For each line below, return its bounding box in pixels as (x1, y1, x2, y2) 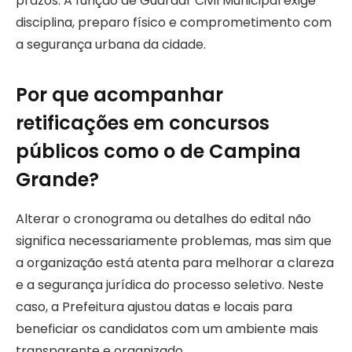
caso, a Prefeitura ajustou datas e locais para (16, 297, 292, 316)
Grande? (16, 166, 99, 192)
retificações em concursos (16, 109, 269, 136)
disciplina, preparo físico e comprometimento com (16, 13, 332, 31)
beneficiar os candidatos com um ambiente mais (16, 319, 318, 338)
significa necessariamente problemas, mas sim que (16, 231, 332, 250)
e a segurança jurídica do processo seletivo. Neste (16, 275, 324, 294)
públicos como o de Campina (16, 137, 301, 164)
